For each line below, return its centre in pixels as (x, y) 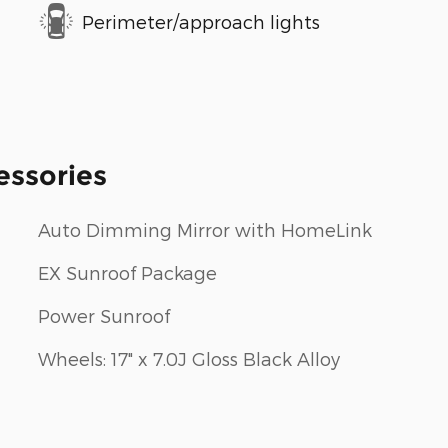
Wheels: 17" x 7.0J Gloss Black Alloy (189, 359)
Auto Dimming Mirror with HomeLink (205, 230)
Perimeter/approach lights (201, 21)
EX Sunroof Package (127, 273)
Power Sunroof (104, 316)
